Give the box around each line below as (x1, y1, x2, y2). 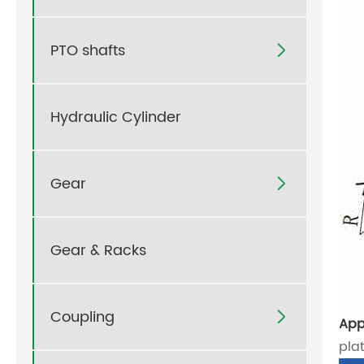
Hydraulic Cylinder (50, 105, 181, 129)
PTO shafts (50, 38, 125, 63)
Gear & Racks (50, 238, 146, 262)
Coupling (50, 305, 115, 329)
